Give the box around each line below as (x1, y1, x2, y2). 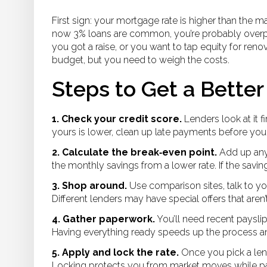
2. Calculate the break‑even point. (52, 147, 217, 158)
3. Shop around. (52, 180, 127, 191)
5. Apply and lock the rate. (52, 247, 179, 258)
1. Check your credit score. (52, 113, 182, 125)
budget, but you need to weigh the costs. (52, 54, 229, 66)
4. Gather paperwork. (52, 213, 155, 225)
